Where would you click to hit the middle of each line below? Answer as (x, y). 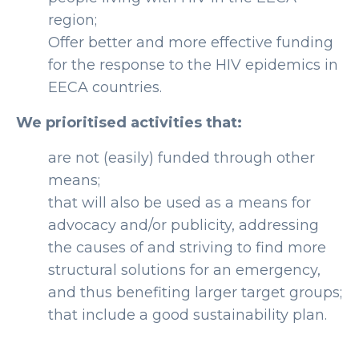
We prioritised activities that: (129, 123)
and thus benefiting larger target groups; (195, 292)
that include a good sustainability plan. (188, 315)
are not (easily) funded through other (182, 158)
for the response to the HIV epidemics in (193, 65)
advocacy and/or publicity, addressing (184, 225)
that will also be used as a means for (179, 203)
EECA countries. (105, 87)
